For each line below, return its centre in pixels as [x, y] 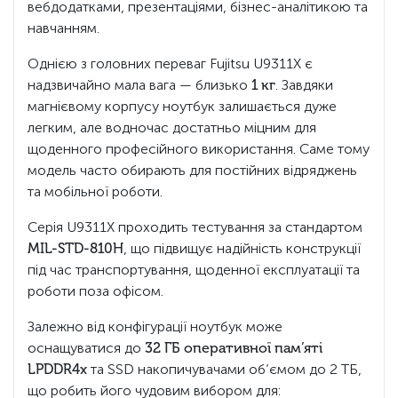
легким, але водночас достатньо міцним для [172, 127]
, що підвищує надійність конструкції [242, 248]
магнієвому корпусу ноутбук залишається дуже [182, 106]
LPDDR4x [57, 369]
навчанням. [64, 28]
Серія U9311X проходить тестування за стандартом [195, 227]
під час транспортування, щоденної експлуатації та [194, 269]
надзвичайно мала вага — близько [139, 84]
